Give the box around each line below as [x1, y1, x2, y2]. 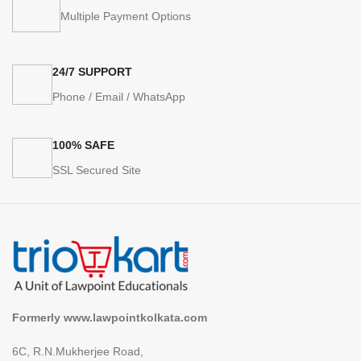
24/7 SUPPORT [52, 64, 132, 78]
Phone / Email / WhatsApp [52, 89, 185, 103]
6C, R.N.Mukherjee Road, [12, 344, 143, 358]
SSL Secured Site [52, 163, 141, 176]
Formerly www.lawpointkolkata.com [12, 310, 207, 324]
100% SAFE [52, 138, 114, 151]
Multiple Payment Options [60, 9, 191, 23]
